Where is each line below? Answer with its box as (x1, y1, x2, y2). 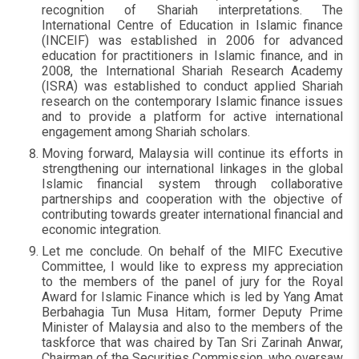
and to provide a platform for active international (42, 109, 343, 124)
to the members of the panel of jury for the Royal (42, 274, 343, 289)
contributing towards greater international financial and (42, 207, 343, 222)
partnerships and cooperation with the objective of (42, 192, 343, 207)
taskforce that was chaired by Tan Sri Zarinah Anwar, (42, 335, 343, 350)
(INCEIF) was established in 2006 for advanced (42, 33, 343, 48)
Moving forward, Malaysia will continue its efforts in (42, 146, 343, 161)
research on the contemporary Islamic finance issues (42, 94, 343, 109)
